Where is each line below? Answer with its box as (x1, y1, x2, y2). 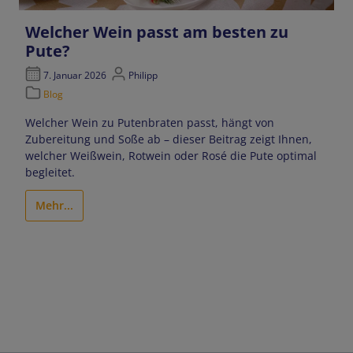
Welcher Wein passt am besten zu (25, 20, 289, 43)
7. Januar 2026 (40, 69, 109, 83)
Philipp (125, 69, 158, 83)
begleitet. (25, 165, 76, 180)
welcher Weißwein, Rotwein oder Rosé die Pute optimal (25, 148, 318, 164)
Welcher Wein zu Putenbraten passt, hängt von (25, 115, 275, 131)
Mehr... (35, 198, 74, 214)
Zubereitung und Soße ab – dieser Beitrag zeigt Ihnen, (25, 132, 313, 147)
